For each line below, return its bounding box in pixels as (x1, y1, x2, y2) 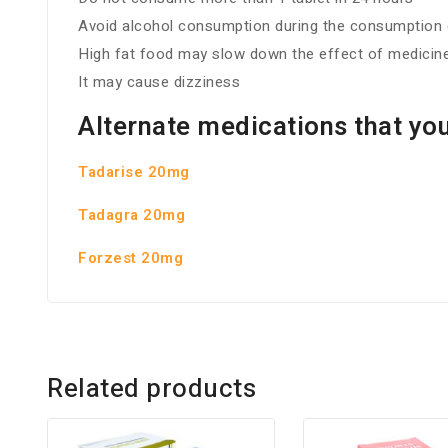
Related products (47, 370, 256, 409)
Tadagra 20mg (78, 204, 185, 227)
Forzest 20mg (78, 247, 183, 270)
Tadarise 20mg (78, 161, 190, 184)
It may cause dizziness (78, 71, 240, 94)
